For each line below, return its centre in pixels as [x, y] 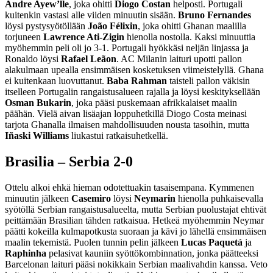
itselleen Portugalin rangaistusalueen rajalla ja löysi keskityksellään [133, 92]
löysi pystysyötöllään [46, 26]
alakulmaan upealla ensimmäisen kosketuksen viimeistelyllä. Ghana [134, 70]
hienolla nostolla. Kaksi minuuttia [190, 37]
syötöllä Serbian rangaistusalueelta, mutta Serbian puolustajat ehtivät [136, 210]
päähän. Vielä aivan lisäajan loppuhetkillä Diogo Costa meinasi [126, 114]
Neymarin [155, 199]
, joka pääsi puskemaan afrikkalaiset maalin [154, 103]
